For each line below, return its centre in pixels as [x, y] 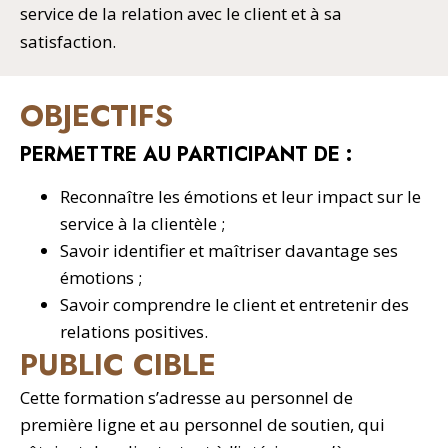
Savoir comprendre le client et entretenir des [234, 304]
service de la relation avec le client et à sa [181, 13]
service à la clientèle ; [142, 223]
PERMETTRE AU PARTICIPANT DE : [186, 154]
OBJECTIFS [96, 115]
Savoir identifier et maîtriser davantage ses [229, 250]
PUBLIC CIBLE [118, 364]
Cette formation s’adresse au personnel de [186, 397]
